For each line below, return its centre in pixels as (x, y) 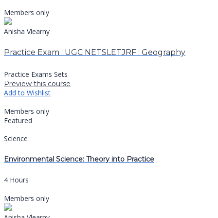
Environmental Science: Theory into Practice (79, 159)
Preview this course (37, 83)
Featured (18, 120)
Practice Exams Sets (36, 74)
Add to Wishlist (27, 92)
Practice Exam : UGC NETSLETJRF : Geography (95, 53)
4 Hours (16, 180)
